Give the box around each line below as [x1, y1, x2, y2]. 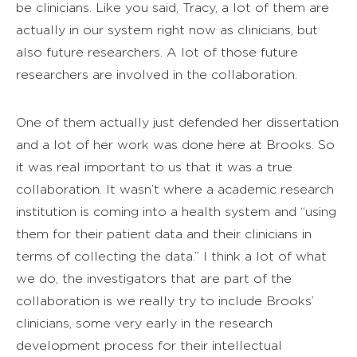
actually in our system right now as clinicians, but [16, 22, 318, 37]
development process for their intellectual [16, 338, 282, 352]
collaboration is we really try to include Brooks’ [16, 293, 314, 308]
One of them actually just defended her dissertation [16, 115, 339, 129]
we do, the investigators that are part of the [16, 271, 292, 285]
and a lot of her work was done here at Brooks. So [16, 137, 335, 151]
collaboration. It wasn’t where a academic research [16, 182, 334, 196]
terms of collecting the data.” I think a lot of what [16, 249, 327, 263]
